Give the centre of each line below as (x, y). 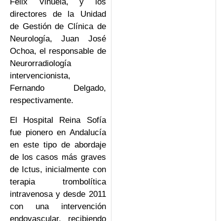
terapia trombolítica (58, 182)
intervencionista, (40, 76)
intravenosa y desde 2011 (58, 194)
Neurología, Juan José (58, 39)
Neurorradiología (40, 64)
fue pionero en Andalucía (58, 132)
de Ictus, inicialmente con (58, 169)
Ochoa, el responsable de (58, 51)
